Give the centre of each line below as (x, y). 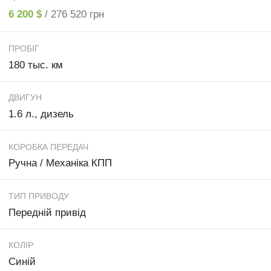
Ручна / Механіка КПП (60, 163)
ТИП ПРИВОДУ (39, 196)
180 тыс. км (36, 65)
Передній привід (47, 212)
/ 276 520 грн (74, 15)
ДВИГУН (25, 98)
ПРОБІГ (24, 48)
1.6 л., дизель (41, 114)
